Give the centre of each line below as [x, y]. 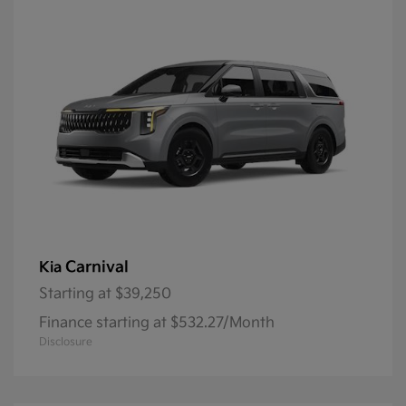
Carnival [97, 267]
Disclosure [66, 342]
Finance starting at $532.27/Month [157, 323]
